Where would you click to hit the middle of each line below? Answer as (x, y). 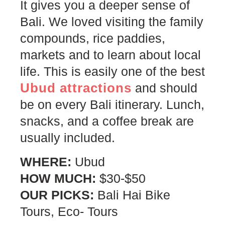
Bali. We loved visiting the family (112, 22)
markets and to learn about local (110, 55)
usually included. (68, 138)
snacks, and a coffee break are (107, 121)
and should (164, 88)
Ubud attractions (76, 88)
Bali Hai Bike (134, 195)
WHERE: (47, 161)
